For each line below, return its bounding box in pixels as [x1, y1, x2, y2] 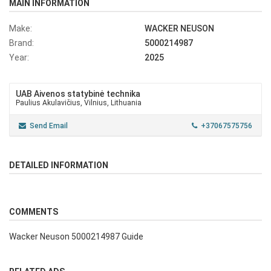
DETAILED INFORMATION [9, 160, 108, 171]
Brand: [9, 38, 34, 48]
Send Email [30, 122, 68, 131]
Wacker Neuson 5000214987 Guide [9, 232, 143, 242]
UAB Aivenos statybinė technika [16, 89, 140, 99]
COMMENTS [9, 207, 58, 217]
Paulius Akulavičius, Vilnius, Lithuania [16, 99, 142, 108]
